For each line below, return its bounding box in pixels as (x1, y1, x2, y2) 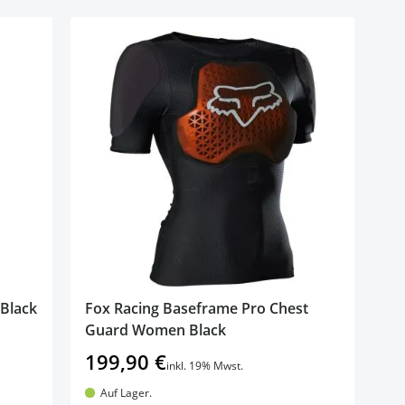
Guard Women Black (85, 319, 227, 340)
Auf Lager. (99, 384, 152, 400)
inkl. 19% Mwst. (166, 357, 244, 373)
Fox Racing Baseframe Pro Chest (85, 297, 309, 318)
